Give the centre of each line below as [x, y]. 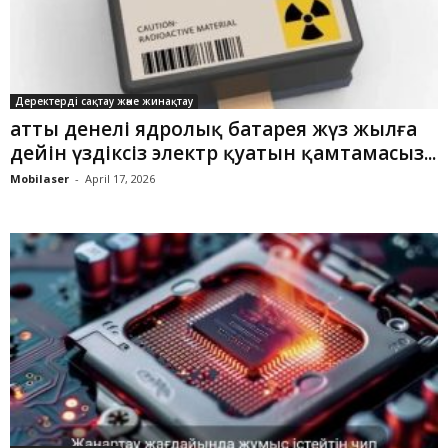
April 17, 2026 [120, 179]
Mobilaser [39, 179]
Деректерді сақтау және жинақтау [104, 101]
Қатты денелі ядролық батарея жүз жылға [213, 129]
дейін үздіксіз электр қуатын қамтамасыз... [223, 153]
